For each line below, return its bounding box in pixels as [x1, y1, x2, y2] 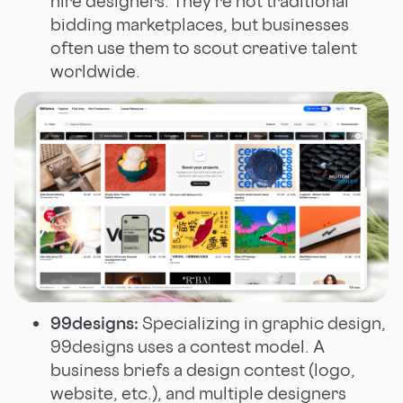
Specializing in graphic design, [139, 311, 386, 334]
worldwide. [50, 59, 140, 82]
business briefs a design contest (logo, [50, 358, 355, 381]
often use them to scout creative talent [50, 36, 357, 58]
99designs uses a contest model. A [50, 335, 325, 357]
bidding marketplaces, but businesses [50, 13, 349, 35]
